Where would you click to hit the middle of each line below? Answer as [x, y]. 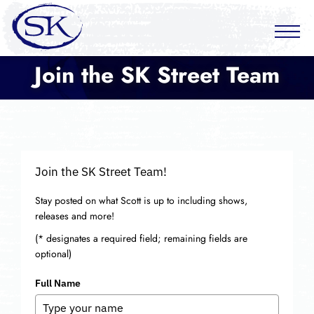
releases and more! [75, 216]
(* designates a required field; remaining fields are [141, 238]
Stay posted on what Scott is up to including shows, [141, 200]
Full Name [58, 283]
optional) [53, 253]
